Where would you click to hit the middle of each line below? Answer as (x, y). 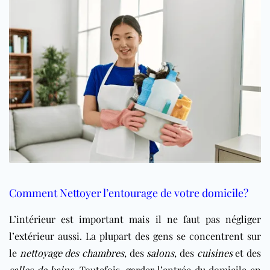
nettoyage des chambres (72, 253)
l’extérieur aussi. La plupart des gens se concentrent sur (135, 236)
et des (247, 253)
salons (161, 253)
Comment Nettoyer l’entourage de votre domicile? (129, 193)
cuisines (215, 253)
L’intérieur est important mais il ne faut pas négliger (135, 219)
